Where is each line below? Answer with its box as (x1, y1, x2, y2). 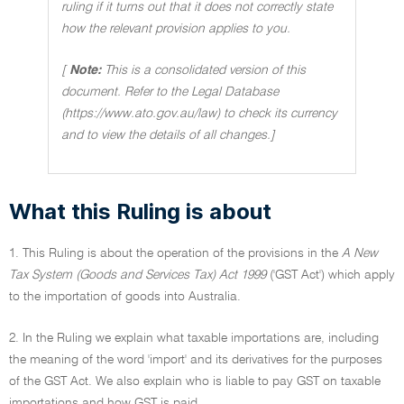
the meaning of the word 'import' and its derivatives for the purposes (9, 353, 382, 366)
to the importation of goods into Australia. (9, 290, 241, 303)
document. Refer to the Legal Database (61, 86, 279, 98)
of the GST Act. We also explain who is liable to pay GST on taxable (9, 375, 381, 388)
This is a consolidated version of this (105, 64, 306, 77)
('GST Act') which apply (266, 269, 395, 281)
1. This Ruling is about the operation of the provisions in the (9, 247, 342, 260)
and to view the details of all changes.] (61, 129, 275, 142)
